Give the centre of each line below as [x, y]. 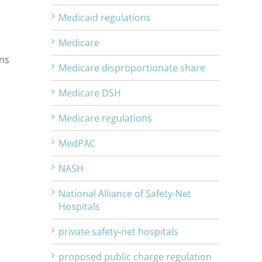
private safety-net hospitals [118, 232]
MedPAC [77, 144]
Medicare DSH [90, 93]
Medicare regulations [105, 118]
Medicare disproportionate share [132, 68]
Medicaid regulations [105, 18]
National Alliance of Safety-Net [125, 194]
